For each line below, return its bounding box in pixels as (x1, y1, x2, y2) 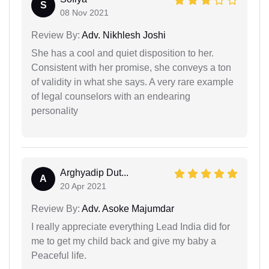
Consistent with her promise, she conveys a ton (31, 62, 231, 73)
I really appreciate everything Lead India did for (31, 221, 230, 232)
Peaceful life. (31, 250, 86, 261)
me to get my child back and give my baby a (31, 235, 216, 246)
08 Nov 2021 (60, 7, 109, 17)
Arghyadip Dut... (60, 167, 128, 178)
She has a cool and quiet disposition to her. (31, 47, 214, 58)
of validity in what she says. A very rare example (31, 76, 234, 87)
